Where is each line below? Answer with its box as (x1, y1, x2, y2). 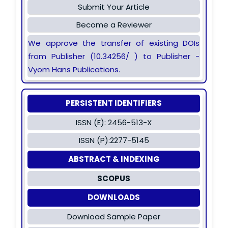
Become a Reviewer (76, 19, 152, 30)
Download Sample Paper (67, 211, 161, 222)
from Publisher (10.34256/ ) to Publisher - (28, 50, 200, 62)
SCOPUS (97, 173, 131, 184)
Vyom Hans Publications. (28, 64, 121, 75)
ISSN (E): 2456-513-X (76, 117, 152, 128)
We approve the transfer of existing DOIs (28, 37, 200, 48)
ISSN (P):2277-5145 (78, 134, 149, 146)
